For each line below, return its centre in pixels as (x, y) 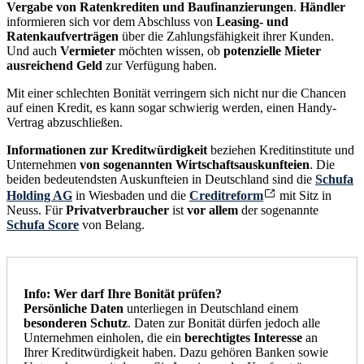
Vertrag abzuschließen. (65, 122)
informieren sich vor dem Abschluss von (111, 21)
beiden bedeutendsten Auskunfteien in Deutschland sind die (161, 179)
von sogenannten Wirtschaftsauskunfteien (195, 164)
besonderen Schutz (76, 323)
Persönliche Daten (74, 308)
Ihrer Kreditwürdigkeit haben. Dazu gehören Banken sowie (176, 352)
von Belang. (112, 224)
